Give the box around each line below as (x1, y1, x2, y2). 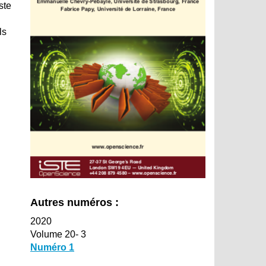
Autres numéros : (30, 197, 119, 209)
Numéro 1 (30, 242, 74, 253)
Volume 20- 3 (30, 229, 86, 240)
